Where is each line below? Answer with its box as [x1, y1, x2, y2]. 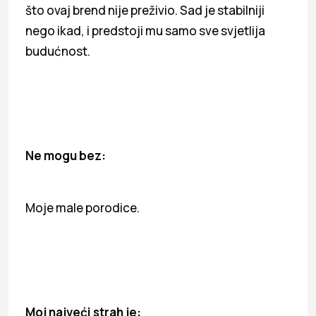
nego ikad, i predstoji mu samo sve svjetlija [25, 22, 265, 39]
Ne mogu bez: [25, 147, 106, 164]
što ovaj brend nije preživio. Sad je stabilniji [25, 1, 265, 18]
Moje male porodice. [25, 199, 140, 216]
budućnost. [25, 42, 90, 59]
